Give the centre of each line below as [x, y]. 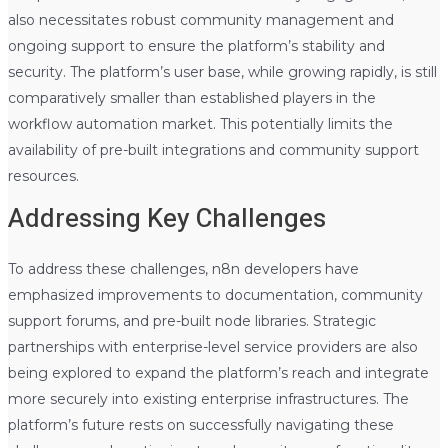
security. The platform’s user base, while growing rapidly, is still [222, 71]
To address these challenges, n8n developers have [183, 268]
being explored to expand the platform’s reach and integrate [218, 372]
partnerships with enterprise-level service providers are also [212, 346]
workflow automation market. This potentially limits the [200, 123]
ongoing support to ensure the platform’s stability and [196, 45]
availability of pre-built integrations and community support [213, 149]
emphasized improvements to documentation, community [215, 294]
